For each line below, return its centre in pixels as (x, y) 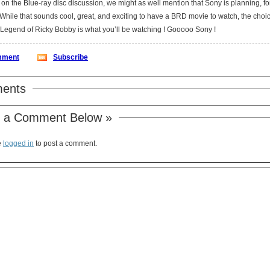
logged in (18, 143)
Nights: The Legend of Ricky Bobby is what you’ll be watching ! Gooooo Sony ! (191, 29)
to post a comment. (65, 143)
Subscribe (71, 57)
